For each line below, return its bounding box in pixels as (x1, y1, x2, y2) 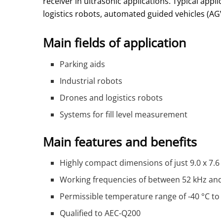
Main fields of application (43, 34, 186, 51)
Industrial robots (60, 75, 123, 86)
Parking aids (60, 58, 106, 70)
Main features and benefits (43, 133, 197, 150)
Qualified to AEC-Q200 (60, 208, 141, 219)
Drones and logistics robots (60, 92, 163, 103)
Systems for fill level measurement (60, 109, 188, 120)
